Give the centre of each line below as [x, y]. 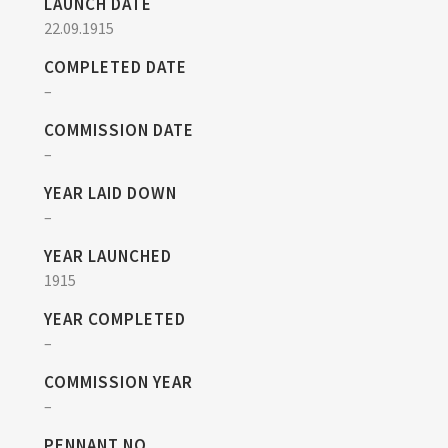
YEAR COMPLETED [115, 319]
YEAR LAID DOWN [110, 193]
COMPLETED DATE [115, 67]
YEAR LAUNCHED [108, 256]
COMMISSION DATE [119, 130]
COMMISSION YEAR [118, 382]
